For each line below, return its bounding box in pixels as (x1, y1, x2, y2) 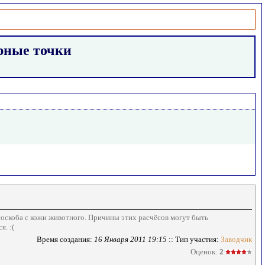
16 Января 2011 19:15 (94, 235, 167, 244)
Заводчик (221, 235, 252, 244)
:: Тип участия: (167, 235, 221, 244)
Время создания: (37, 235, 94, 244)
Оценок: (190, 247, 219, 256)
